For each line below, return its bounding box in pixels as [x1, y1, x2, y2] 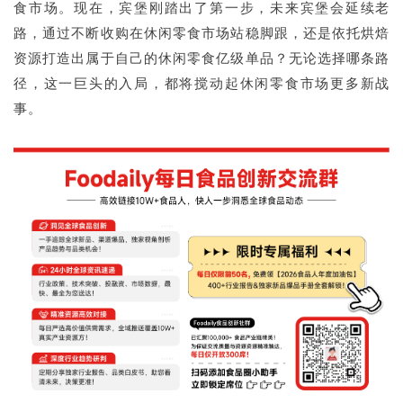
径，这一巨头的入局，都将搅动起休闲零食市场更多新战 [13, 74, 390, 93]
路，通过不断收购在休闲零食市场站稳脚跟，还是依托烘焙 [13, 23, 390, 42]
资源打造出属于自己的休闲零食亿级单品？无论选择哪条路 [13, 49, 390, 67]
